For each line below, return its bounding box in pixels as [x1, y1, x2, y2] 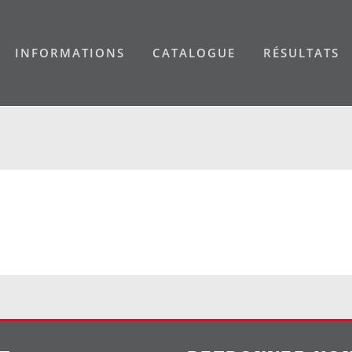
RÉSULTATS [262, 44, 339, 60]
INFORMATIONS [14, 44, 125, 60]
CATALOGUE [152, 44, 236, 60]
